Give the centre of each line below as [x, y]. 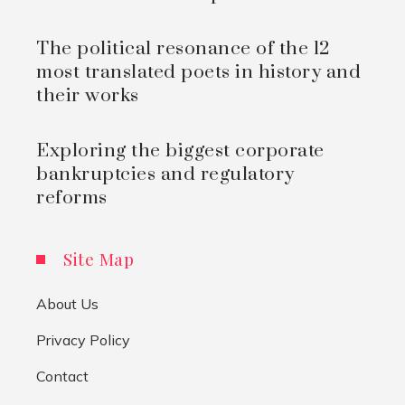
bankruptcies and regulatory [165, 175]
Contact [62, 377]
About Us [67, 304]
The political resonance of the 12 [184, 49]
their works [88, 96]
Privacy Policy [83, 340]
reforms [72, 198]
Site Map [99, 259]
